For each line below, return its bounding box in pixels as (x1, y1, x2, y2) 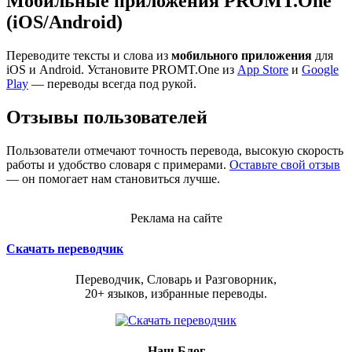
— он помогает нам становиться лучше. (6, 171, 220, 185)
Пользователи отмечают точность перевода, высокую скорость (6, 143, 343, 157)
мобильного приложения (171, 48, 312, 62)
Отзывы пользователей (6, 106, 207, 127)
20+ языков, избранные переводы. (85, 287, 267, 301)
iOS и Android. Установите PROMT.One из (6, 62, 237, 76)
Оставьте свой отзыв (229, 157, 340, 171)
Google (302, 62, 339, 76)
